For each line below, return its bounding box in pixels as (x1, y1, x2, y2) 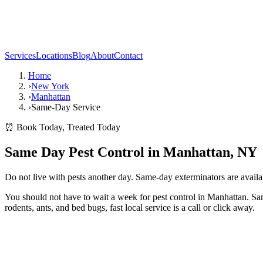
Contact (114, 50, 143, 60)
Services (5, 50, 36, 60)
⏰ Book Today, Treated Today (5, 122, 120, 132)
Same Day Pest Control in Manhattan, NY (5, 144, 257, 160)
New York (31, 81, 69, 91)
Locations (36, 50, 72, 60)
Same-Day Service (31, 102, 100, 112)
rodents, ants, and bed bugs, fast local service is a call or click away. (5, 202, 255, 213)
